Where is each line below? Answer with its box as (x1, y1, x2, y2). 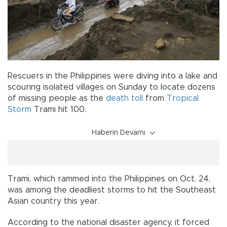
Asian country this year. (8, 197, 99, 206)
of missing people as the (8, 94, 106, 103)
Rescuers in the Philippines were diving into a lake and (8, 72, 217, 81)
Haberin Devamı (92, 129, 145, 137)
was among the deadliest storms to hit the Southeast (8, 186, 216, 195)
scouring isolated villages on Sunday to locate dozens (8, 83, 215, 92)
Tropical (167, 94, 199, 103)
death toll (106, 94, 143, 103)
